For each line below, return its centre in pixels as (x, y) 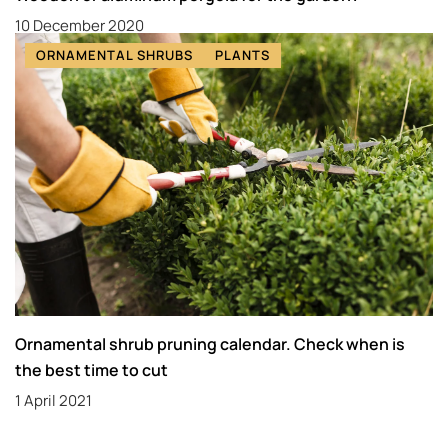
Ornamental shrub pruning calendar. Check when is (210, 343)
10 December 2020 (79, 26)
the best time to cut (91, 369)
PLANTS (242, 55)
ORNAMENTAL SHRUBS (114, 55)
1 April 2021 (53, 400)
